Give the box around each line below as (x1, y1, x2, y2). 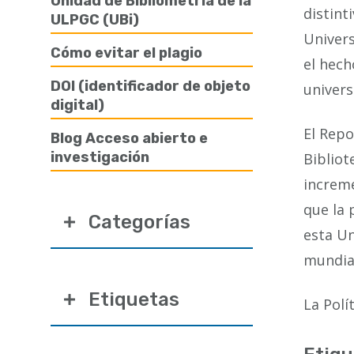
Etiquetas (88, 288, 179, 311)
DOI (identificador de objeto (51, 77, 250, 95)
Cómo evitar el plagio (51, 44, 202, 62)
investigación (51, 149, 149, 166)
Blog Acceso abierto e (51, 130, 208, 147)
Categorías (88, 211, 190, 233)
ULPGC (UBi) (51, 11, 139, 28)
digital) (51, 96, 104, 114)
